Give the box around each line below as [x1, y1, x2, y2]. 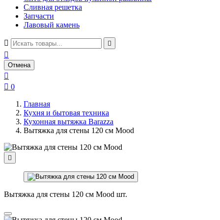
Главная [24, 100, 50, 108]
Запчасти [24, 12, 54, 20]
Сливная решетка [24, 3, 82, 11]
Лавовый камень [24, 21, 80, 29]
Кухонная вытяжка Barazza [24, 117, 113, 126]
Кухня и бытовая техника [24, 109, 109, 117]
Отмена [8, 61, 30, 69]
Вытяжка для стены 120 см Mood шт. [4, 190, 127, 198]
